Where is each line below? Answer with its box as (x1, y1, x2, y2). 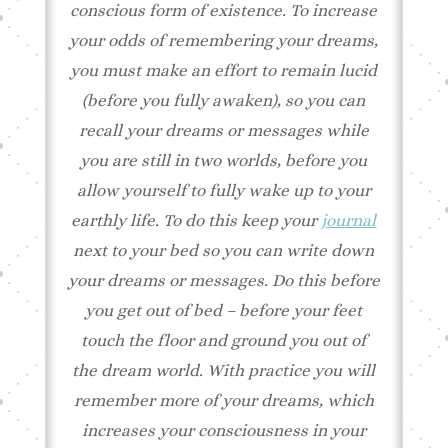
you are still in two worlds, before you (80, 151, 368, 170)
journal (321, 211, 377, 230)
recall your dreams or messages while (78, 121, 369, 140)
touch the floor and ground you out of (81, 331, 367, 350)
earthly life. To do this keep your (71, 211, 322, 230)
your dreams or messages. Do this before (67, 271, 380, 290)
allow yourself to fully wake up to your (76, 181, 371, 200)
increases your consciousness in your (81, 421, 366, 440)
